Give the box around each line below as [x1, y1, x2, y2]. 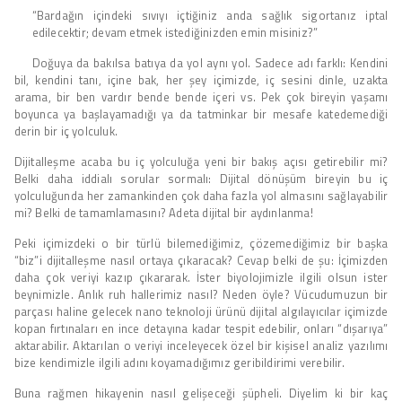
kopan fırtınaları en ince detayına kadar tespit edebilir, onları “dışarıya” [13, 319, 389, 337]
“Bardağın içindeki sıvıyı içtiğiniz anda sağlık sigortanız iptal [31, 5, 389, 24]
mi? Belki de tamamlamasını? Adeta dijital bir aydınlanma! [13, 203, 313, 222]
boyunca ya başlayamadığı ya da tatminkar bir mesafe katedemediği [13, 104, 389, 123]
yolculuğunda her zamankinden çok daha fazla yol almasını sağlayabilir [13, 186, 389, 205]
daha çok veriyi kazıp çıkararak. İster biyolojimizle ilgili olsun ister [13, 267, 389, 286]
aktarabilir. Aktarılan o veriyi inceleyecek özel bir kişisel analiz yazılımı [13, 336, 389, 354]
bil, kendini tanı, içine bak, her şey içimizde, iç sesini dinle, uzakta [13, 70, 389, 89]
